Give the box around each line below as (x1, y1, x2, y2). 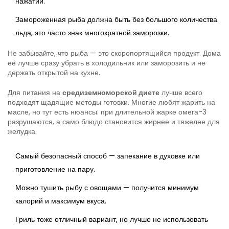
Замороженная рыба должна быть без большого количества (15, 14, 217, 25)
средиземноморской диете (62, 87, 159, 98)
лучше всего (159, 87, 202, 98)
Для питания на (8, 87, 62, 98)
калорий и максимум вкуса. (15, 195, 106, 206)
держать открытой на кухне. (8, 67, 100, 78)
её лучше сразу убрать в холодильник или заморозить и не (8, 57, 205, 68)
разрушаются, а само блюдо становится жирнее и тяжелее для (8, 116, 220, 127)
